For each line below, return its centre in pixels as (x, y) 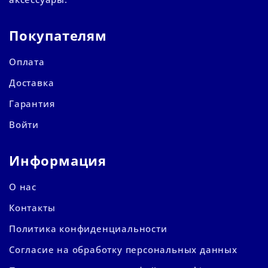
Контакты (32, 208)
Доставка (32, 83)
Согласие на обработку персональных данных (123, 250)
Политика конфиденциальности (88, 229)
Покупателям (58, 36)
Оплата (27, 62)
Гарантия (32, 104)
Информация (58, 161)
